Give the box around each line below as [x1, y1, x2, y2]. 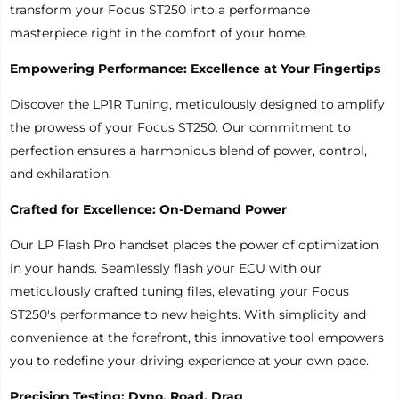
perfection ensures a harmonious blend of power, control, [10, 142, 367, 159]
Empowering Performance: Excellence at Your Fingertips [10, 60, 380, 77]
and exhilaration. [10, 165, 111, 182]
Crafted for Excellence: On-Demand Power [10, 200, 287, 217]
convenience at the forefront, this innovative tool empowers [10, 329, 384, 346]
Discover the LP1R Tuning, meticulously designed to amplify [10, 95, 385, 112]
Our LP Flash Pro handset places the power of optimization [10, 236, 379, 253]
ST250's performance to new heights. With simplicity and [10, 305, 366, 322]
